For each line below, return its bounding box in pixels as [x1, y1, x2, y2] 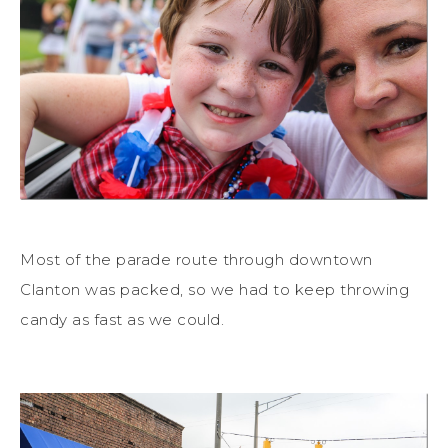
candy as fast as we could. [20, 310, 224, 330]
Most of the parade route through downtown [20, 250, 373, 270]
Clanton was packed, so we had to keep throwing [20, 280, 409, 300]
